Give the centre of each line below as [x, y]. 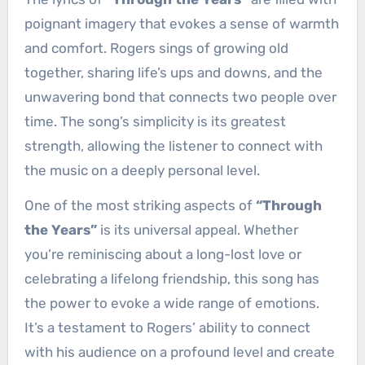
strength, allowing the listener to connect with [173, 145]
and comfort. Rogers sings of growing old [156, 48]
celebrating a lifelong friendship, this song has [172, 278]
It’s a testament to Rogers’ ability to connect [167, 327]
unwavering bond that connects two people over [180, 97]
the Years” [60, 229]
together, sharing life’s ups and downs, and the [173, 72]
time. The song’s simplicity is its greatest [155, 121]
